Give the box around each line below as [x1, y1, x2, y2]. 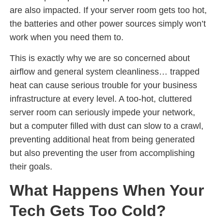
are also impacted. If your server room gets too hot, [10, 5, 207, 15]
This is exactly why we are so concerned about [10, 53, 190, 63]
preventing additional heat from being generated [10, 134, 195, 144]
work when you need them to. [10, 32, 124, 43]
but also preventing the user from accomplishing [10, 148, 195, 158]
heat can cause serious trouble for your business [10, 80, 197, 90]
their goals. [10, 161, 52, 171]
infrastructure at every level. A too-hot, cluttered [10, 93, 192, 104]
